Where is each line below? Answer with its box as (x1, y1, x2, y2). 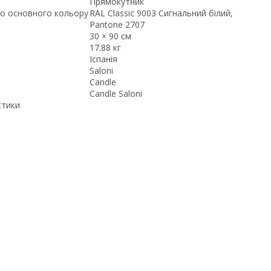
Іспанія (89, 53, 117, 65)
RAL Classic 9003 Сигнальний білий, (89, 7, 233, 19)
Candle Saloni (89, 87, 142, 99)
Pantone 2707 (89, 18, 145, 30)
